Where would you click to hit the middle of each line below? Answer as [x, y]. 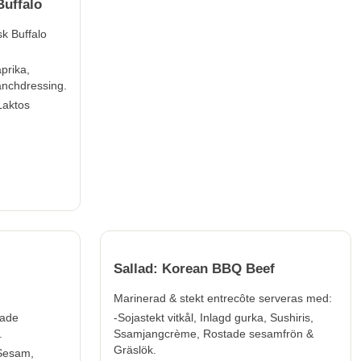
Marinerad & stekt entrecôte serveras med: [223, 299]
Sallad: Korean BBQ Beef [194, 269]
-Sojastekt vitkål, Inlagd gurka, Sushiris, [214, 318]
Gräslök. [135, 350]
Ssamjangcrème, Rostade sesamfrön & [214, 334]
